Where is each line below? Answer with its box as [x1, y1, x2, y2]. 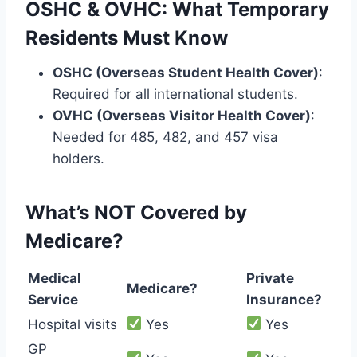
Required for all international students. [53, 85, 298, 102]
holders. [53, 150, 104, 167]
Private [246, 269, 294, 286]
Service [28, 291, 78, 308]
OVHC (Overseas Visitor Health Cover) [53, 107, 311, 124]
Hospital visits [28, 316, 117, 332]
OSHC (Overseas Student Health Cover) [53, 64, 319, 80]
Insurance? [246, 291, 322, 308]
